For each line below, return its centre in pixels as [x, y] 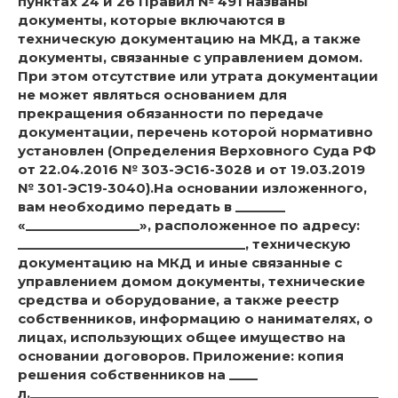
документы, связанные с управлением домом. [190, 58]
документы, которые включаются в [151, 20]
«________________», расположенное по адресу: [189, 226]
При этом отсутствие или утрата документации [198, 76]
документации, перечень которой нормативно [195, 132]
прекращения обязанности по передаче [171, 114]
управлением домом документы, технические [191, 282]
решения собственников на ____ [138, 375]
